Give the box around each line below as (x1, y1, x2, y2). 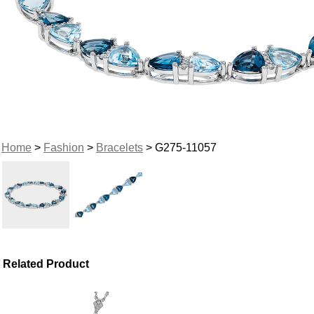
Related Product (3, 257, 90, 270)
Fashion (43, 141, 84, 153)
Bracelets (95, 141, 143, 153)
